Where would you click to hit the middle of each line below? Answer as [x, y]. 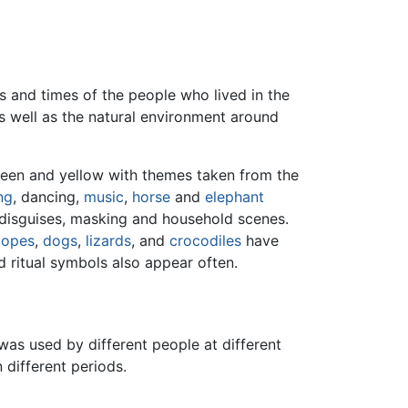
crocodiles [205, 241]
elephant [235, 197]
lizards [108, 241]
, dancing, [48, 197]
